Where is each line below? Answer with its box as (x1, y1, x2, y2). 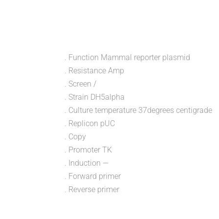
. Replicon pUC (65, 119, 115, 129)
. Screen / (65, 79, 96, 89)
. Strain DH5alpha (65, 92, 125, 102)
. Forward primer (65, 172, 121, 181)
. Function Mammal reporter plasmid (65, 53, 190, 63)
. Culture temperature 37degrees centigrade (65, 106, 212, 115)
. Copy (65, 132, 86, 142)
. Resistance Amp (65, 66, 124, 76)
